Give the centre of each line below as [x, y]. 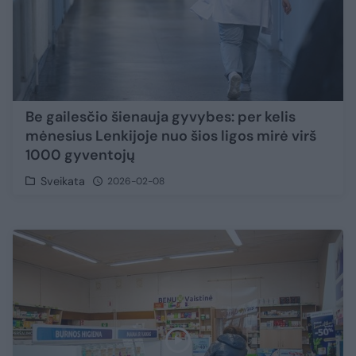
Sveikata [63, 182]
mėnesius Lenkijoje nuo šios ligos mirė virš [171, 136]
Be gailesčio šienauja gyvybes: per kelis [161, 117]
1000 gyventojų [80, 155]
